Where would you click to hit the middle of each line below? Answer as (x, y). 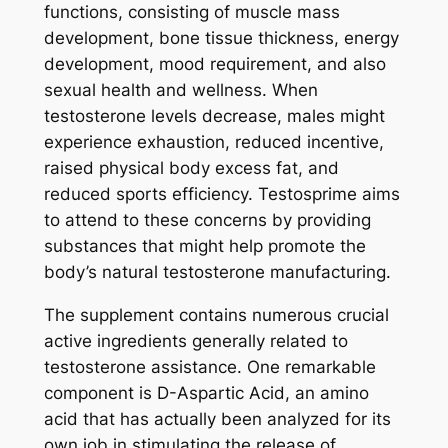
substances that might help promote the (204, 245)
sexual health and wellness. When (180, 89)
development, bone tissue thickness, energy (221, 37)
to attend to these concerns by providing (207, 219)
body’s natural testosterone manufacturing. (217, 271)
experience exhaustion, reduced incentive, (213, 141)
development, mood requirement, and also (214, 63)
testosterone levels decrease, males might (214, 115)
